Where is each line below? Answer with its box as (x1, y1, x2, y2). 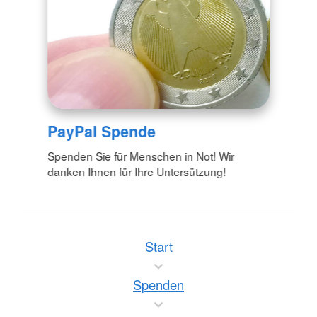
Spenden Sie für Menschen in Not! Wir (47, 148, 235, 164)
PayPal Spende (47, 120, 156, 142)
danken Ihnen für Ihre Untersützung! (47, 163, 226, 180)
